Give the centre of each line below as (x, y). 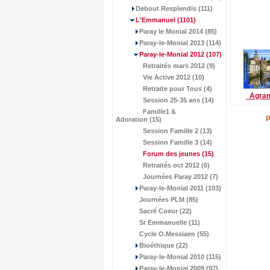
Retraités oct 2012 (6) (176, 165)
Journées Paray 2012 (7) (181, 177)
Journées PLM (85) (169, 199)
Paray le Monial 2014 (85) (178, 31)
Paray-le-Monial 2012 (172, 54)
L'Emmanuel (155, 20)
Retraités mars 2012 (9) (179, 66)
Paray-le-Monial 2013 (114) (180, 43)
